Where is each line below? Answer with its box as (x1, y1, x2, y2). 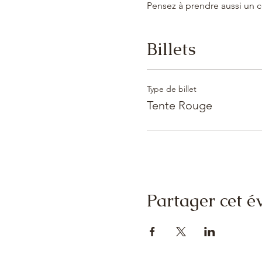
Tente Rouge (146, 98, 212, 112)
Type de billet (146, 84, 196, 94)
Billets (146, 37, 196, 60)
